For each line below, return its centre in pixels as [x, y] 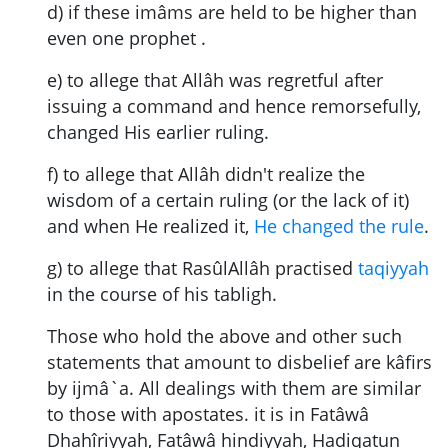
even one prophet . [126, 38]
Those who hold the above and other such [224, 336]
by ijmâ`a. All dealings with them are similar [234, 388]
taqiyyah [393, 268]
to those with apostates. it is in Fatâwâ [208, 414]
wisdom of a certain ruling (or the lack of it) [228, 200]
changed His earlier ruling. [158, 132]
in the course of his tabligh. [162, 294]
